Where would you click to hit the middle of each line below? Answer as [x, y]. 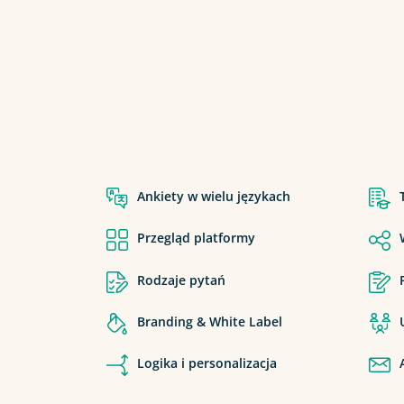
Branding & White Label [210, 321]
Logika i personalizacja [207, 363]
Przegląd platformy [196, 238]
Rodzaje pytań [181, 280]
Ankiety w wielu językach [216, 197]
